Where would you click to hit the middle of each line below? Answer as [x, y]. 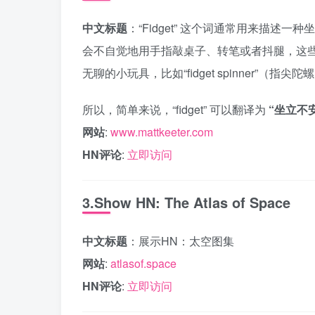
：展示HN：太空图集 [181, 241]
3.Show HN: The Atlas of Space [186, 202]
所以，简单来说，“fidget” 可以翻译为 [175, 109]
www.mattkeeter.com [162, 132]
